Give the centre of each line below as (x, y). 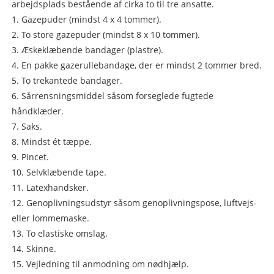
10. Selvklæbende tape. (59, 172)
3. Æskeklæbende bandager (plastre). (87, 50)
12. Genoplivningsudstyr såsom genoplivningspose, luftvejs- (134, 203)
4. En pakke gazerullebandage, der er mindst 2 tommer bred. (136, 65)
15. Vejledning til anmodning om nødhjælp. (100, 264)
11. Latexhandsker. (50, 188)
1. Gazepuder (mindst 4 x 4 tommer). (86, 20)
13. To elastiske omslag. (59, 234)
